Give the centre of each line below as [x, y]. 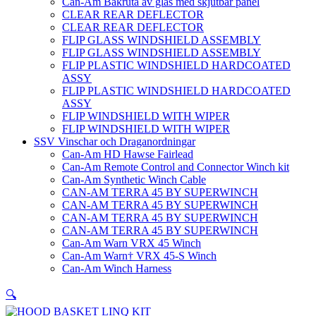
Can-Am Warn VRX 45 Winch [132, 243]
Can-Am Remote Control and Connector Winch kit [176, 167]
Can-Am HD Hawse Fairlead [128, 154]
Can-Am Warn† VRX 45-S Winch [139, 256]
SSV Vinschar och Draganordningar [115, 142]
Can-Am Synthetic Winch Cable [134, 180]
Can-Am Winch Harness [117, 269]
